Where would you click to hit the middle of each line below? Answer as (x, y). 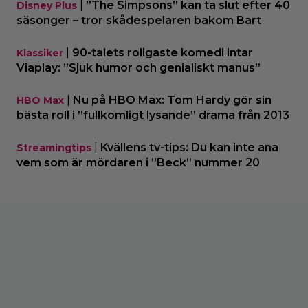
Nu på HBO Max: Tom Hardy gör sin (172, 100)
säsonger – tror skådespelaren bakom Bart (139, 20)
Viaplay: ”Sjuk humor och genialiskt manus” (139, 67)
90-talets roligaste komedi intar (163, 52)
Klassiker (40, 53)
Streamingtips (54, 147)
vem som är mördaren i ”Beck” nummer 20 (138, 162)
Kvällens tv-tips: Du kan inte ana (189, 147)
